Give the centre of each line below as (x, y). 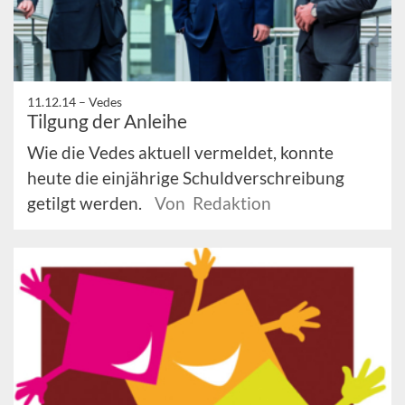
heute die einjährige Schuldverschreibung (186, 177)
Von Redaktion (213, 202)
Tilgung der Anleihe (107, 120)
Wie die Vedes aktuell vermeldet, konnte (180, 152)
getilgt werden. (86, 202)
